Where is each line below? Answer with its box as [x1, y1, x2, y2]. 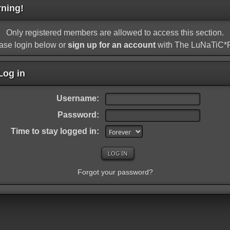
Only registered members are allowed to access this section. [6, 28, 224, 37]
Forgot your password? [77, 167, 153, 176]
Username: [56, 94, 99, 103]
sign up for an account [68, 41, 156, 50]
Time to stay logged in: [10, 126, 99, 136]
